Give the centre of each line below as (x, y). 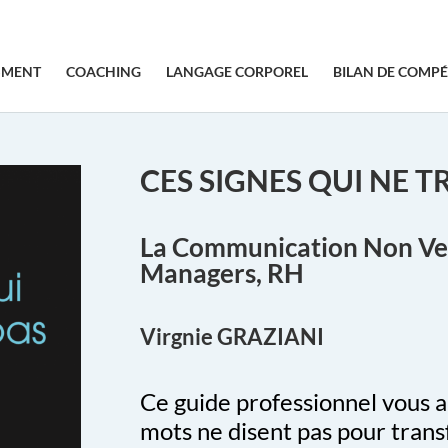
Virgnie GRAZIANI (232, 336)
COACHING (104, 71)
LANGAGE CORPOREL (237, 71)
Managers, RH (222, 273)
